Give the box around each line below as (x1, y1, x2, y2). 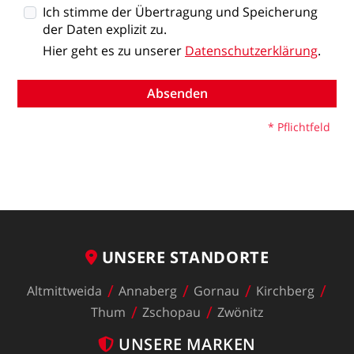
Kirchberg (255, 282, 314, 299)
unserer (134, 41, 182, 59)
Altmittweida (26, 282, 102, 299)
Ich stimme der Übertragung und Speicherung (43, 2, 318, 21)
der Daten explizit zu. (43, 20, 167, 38)
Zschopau (142, 303, 201, 321)
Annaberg (118, 282, 177, 299)
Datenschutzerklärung (185, 41, 318, 59)
